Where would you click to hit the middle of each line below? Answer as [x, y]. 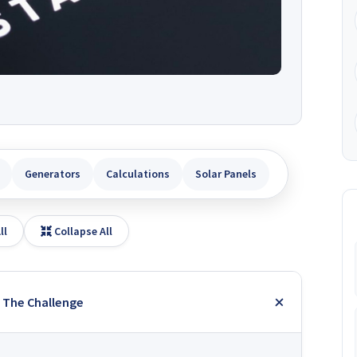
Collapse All [82, 231]
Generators [52, 174]
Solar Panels [226, 174]
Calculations [137, 174]
